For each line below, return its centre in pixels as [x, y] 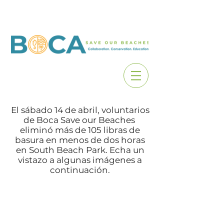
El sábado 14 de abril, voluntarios [80, 110]
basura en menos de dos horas [80, 140]
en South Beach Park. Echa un [80, 150]
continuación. [80, 170]
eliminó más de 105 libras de [80, 130]
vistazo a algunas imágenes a [80, 160]
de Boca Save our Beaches [79, 120]
